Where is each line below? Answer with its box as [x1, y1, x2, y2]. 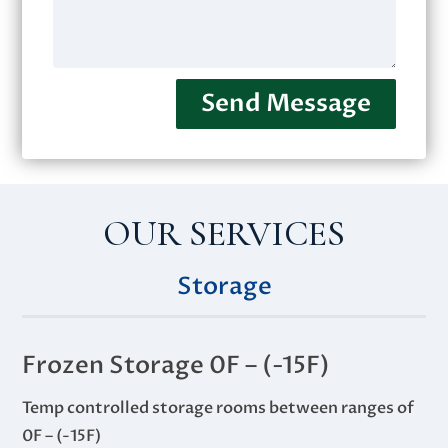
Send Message [200, 86, 371, 120]
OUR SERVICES [102, 211, 345, 255]
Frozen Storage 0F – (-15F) [22, 348, 331, 382]
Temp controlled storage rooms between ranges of [22, 396, 415, 419]
